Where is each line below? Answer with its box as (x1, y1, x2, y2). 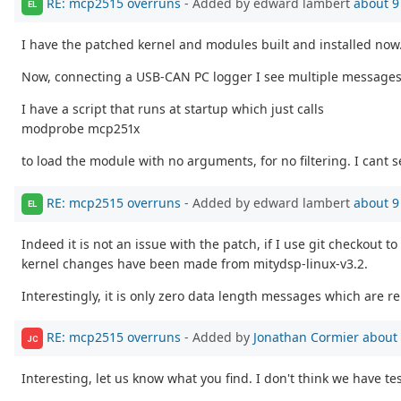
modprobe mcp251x (21, 119, 140, 137)
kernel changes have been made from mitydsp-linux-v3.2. (21, 254, 368, 272)
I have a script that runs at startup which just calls (21, 99, 324, 117)
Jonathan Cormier (253, 328, 359, 346)
